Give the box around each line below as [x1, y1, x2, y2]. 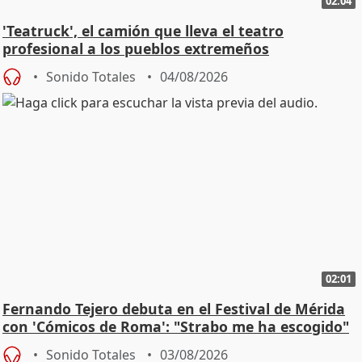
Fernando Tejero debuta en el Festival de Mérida [2, 299, 345, 319]
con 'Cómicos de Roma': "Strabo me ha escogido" [2, 317, 349, 337]
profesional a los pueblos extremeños [2, 38, 269, 58]
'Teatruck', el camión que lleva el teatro [2, 20, 284, 40]
